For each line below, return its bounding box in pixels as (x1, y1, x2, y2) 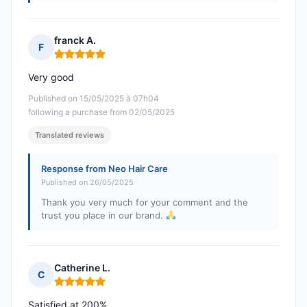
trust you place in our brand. (41, 210, 166, 221)
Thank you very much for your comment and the (41, 197, 248, 208)
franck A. (54, 34, 96, 47)
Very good (28, 71, 74, 84)
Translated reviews (35, 130, 104, 140)
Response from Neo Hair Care (41, 163, 168, 175)
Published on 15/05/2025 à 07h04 (28, 93, 159, 104)
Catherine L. (54, 262, 110, 274)
